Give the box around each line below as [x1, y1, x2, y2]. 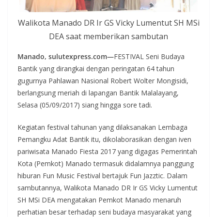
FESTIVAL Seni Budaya [114, 51, 185, 61]
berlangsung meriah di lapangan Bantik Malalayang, [17, 88, 179, 97]
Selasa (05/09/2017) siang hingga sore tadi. [17, 100, 152, 109]
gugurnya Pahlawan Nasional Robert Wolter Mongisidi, [17, 76, 188, 85]
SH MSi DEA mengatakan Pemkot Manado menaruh [17, 195, 181, 204]
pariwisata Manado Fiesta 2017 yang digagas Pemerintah [17, 146, 197, 156]
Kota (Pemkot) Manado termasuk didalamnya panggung [17, 158, 194, 168]
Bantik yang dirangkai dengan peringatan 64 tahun [17, 63, 174, 73]
